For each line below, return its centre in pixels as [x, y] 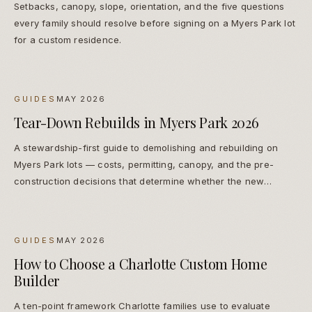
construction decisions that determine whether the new [139, 181]
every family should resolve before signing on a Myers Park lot [155, 23]
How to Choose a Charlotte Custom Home [141, 264]
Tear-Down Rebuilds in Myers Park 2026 [136, 123]
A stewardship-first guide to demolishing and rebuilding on [146, 148]
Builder [37, 281]
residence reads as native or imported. [101, 198]
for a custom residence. [68, 40]
